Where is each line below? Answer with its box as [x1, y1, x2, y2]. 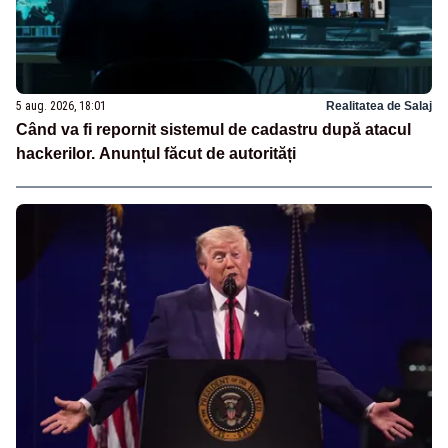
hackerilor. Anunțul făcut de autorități [16, 144, 296, 162]
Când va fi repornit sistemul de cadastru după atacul [16, 120, 411, 138]
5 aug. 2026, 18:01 [16, 98, 106, 113]
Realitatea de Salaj [326, 98, 432, 113]
